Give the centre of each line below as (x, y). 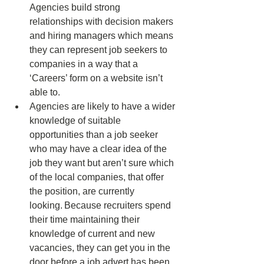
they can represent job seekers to (100, 50)
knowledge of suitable (76, 121)
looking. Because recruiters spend (101, 206)
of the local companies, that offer (98, 177)
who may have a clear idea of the (99, 149)
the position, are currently (83, 192)
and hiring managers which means (103, 36)
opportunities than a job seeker (95, 135)
